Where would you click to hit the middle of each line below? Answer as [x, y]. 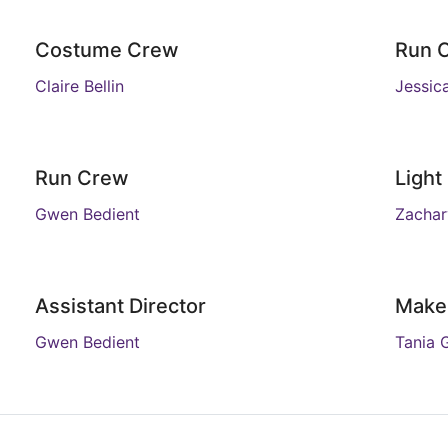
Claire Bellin [79, 86]
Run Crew [81, 178]
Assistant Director [120, 306]
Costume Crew [106, 50]
